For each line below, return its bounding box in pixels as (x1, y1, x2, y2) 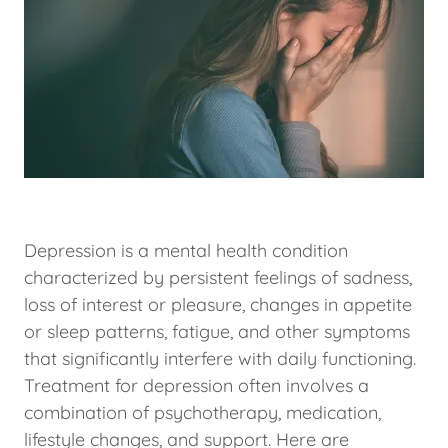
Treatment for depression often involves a (24, 374, 369, 397)
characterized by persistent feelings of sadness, (24, 266, 412, 289)
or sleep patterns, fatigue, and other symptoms (24, 320, 410, 343)
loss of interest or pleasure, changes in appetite (24, 293, 412, 316)
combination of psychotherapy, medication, (24, 401, 381, 424)
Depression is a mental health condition (24, 239, 348, 262)
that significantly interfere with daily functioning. (24, 347, 416, 370)
